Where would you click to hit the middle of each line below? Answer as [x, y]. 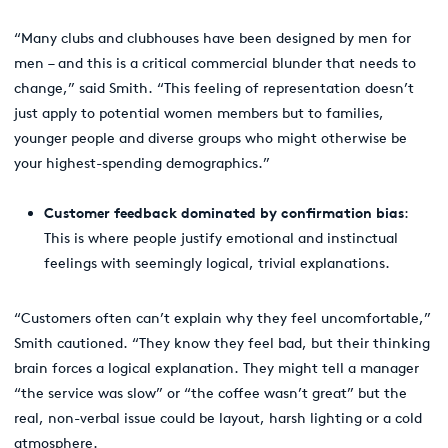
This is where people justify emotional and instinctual [221, 238]
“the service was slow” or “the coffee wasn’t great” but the [210, 393]
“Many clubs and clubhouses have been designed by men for [212, 38]
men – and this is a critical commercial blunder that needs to [215, 63]
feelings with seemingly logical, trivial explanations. [219, 263]
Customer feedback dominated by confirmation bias [224, 213]
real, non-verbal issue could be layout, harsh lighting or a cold [218, 418]
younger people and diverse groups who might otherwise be [210, 138]
